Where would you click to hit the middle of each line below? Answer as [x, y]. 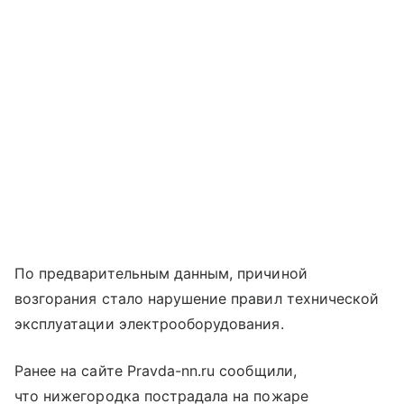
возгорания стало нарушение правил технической [197, 299]
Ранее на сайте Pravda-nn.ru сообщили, [156, 371]
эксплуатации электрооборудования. [149, 324]
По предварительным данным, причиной [161, 274]
